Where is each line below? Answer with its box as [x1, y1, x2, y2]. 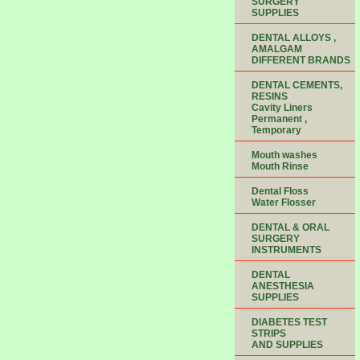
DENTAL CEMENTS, [252, 80, 342, 91]
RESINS [252, 91, 288, 102]
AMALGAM [252, 43, 302, 55]
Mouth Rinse [252, 161, 309, 172]
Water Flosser [252, 197, 316, 208]
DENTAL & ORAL [252, 222, 329, 233]
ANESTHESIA [252, 280, 314, 292]
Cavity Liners [252, 102, 313, 113]
